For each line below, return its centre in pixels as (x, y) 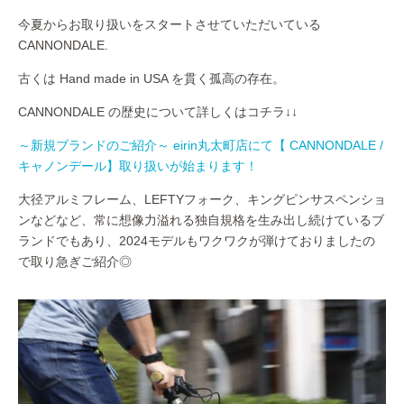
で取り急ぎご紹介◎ (75, 262)
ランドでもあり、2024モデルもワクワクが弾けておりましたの (197, 241)
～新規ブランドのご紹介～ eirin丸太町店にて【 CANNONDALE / (201, 146)
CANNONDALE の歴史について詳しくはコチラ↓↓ (158, 112)
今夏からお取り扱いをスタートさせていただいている (170, 25)
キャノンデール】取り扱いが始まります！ (138, 166)
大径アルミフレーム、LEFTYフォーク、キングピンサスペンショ (202, 200)
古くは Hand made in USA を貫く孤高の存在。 (151, 79)
